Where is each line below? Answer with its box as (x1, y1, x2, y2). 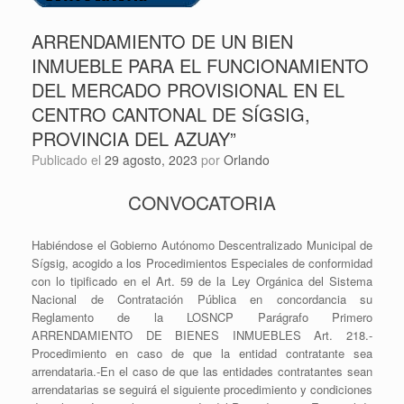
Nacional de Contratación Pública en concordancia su (32, 289, 372, 308)
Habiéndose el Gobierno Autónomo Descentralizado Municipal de (32, 235, 372, 253)
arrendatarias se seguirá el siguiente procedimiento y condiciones (32, 380, 372, 398)
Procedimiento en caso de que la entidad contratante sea (32, 344, 372, 362)
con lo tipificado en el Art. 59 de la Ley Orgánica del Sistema (32, 271, 372, 289)
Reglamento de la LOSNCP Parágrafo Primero (32, 308, 372, 326)
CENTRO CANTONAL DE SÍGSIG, (32, 100, 310, 127)
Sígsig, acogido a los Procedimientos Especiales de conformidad (32, 253, 372, 271)
